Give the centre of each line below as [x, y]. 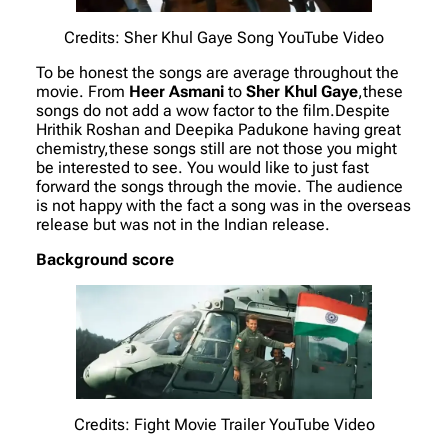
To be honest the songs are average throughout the [217, 72]
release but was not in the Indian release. [183, 224]
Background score [105, 259]
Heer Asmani [174, 91]
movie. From [80, 91]
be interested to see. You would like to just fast [202, 167]
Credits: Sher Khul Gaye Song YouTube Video [224, 37]
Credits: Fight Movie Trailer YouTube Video [224, 424]
